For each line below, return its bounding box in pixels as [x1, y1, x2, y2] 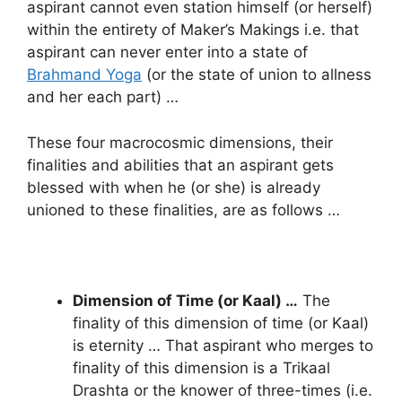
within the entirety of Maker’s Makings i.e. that [27, 21, 359, 39]
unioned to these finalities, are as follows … [27, 200, 340, 219]
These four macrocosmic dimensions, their [27, 133, 333, 152]
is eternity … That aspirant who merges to [73, 336, 373, 354]
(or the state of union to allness [142, 66, 371, 84]
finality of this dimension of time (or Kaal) [73, 313, 369, 332]
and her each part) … [27, 88, 179, 107]
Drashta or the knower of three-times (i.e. [73, 380, 372, 399]
